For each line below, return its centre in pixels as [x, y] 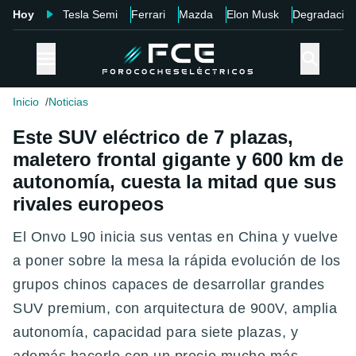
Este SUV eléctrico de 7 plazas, [153, 137]
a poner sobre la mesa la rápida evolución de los [177, 261]
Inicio [26, 102]
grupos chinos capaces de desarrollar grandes [169, 285]
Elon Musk [253, 14]
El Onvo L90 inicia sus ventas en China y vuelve [176, 237]
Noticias [68, 102]
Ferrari [148, 14]
